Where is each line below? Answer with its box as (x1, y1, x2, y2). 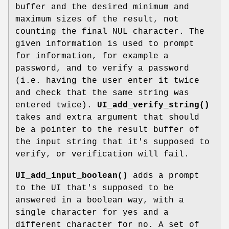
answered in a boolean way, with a (15, 195, 184, 205)
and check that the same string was (15, 88, 189, 98)
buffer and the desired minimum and (15, 2, 189, 12)
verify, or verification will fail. (15, 149, 189, 159)
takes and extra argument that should (15, 112, 199, 122)
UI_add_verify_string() (97, 100, 210, 110)
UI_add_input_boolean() (15, 171, 128, 180)
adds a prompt (128, 171, 199, 180)
